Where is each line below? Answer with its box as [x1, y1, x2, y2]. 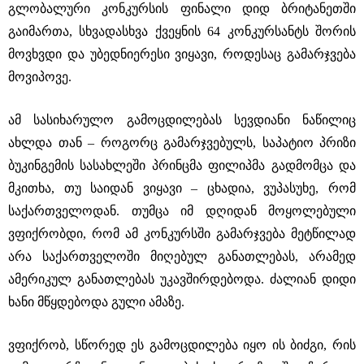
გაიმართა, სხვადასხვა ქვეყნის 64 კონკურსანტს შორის [8, 24, 356, 38]
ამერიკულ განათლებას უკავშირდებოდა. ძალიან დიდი [8, 272, 356, 286]
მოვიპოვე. [8, 70, 71, 84]
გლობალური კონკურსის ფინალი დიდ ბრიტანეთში [8, 2, 356, 15]
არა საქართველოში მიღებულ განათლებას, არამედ [8, 249, 356, 263]
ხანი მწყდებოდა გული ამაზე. [8, 295, 184, 309]
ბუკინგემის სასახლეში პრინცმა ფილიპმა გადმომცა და [8, 158, 356, 172]
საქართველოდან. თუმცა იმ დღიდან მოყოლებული [8, 204, 356, 218]
